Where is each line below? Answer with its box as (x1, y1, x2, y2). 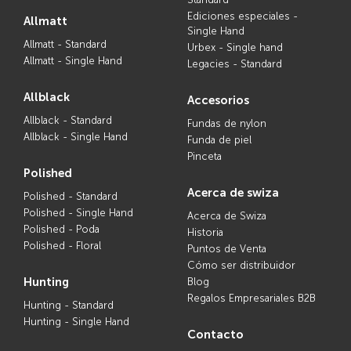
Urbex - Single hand (187, 42, 283, 54)
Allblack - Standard (24, 114, 112, 127)
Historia (187, 226, 223, 239)
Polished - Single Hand (24, 207, 133, 219)
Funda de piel (187, 134, 251, 147)
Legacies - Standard (187, 58, 282, 71)
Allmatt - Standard (24, 38, 107, 51)
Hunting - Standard (24, 299, 114, 312)
